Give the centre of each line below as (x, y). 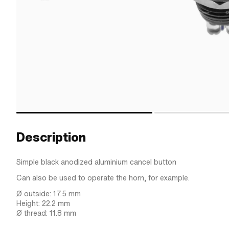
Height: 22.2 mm (43, 203)
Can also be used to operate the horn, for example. (103, 178)
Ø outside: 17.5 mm (49, 194)
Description (51, 137)
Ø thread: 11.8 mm (46, 213)
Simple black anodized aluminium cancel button (96, 162)
